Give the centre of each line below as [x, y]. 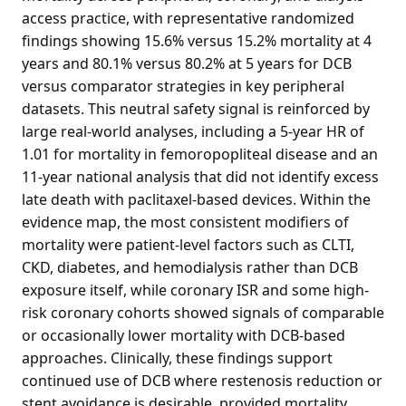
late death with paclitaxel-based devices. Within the [196, 199]
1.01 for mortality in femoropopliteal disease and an [200, 154]
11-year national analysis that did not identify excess [200, 176]
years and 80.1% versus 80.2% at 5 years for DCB [187, 63]
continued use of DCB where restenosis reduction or [202, 380]
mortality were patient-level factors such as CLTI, [188, 244]
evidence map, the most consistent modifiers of [185, 222]
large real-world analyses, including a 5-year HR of [193, 131]
